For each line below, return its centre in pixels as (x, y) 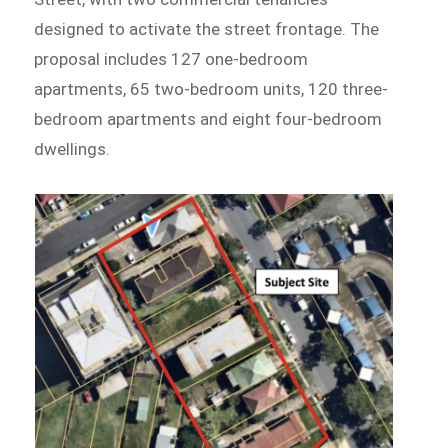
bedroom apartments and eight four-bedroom (208, 119)
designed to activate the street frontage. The (207, 29)
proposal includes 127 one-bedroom (171, 59)
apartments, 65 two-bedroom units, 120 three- (211, 89)
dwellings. (72, 149)
